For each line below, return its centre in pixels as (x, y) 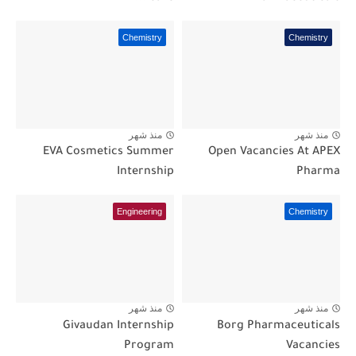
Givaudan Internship (118, 326)
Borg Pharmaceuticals (279, 326)
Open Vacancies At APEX (274, 153)
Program (149, 346)
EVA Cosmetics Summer (108, 153)
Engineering (139, 212)
